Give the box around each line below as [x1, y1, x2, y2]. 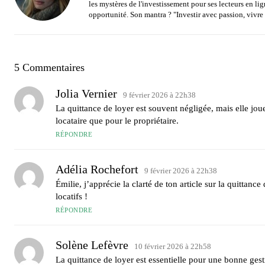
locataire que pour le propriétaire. [56, 115, 179, 125]
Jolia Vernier [56, 86, 117, 100]
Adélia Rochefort [56, 162, 138, 176]
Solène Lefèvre [56, 238, 128, 251]
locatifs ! [56, 191, 88, 201]
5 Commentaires [14, 61, 85, 73]
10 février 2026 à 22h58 [134, 241, 211, 251]
